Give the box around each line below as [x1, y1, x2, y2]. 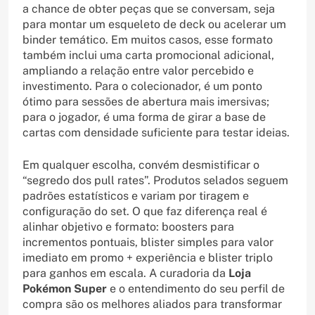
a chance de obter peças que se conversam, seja [22, 2, 275, 16]
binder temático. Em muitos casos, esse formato [22, 33, 273, 47]
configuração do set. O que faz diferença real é [22, 205, 267, 219]
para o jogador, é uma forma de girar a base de [22, 110, 266, 124]
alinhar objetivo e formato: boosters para [22, 220, 234, 234]
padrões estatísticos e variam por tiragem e [22, 189, 249, 203]
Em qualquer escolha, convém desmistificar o [22, 158, 259, 172]
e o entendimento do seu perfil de [107, 282, 285, 296]
